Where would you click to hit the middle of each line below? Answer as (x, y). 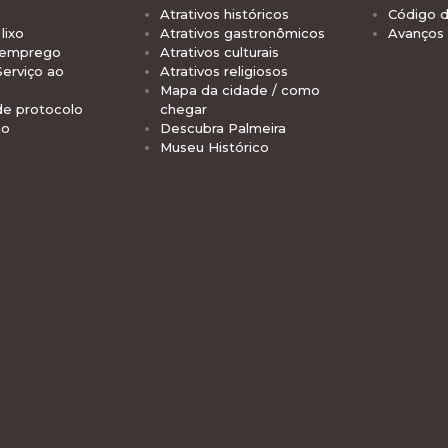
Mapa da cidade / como (240, 89)
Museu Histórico (214, 146)
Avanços (416, 32)
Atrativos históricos (224, 13)
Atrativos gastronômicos (242, 32)
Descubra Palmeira (223, 127)
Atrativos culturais (219, 51)
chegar (183, 108)
